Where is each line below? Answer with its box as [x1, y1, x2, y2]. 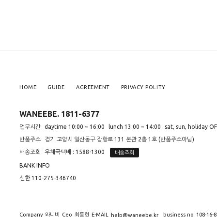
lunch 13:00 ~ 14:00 [108, 124, 161, 130]
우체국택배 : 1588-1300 [45, 149, 106, 155]
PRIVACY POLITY [121, 84, 166, 90]
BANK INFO [19, 162, 50, 169]
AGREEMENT [76, 84, 110, 90]
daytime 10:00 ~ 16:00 [45, 124, 105, 130]
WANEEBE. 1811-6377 [19, 109, 99, 118]
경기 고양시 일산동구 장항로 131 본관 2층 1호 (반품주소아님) [45, 136, 194, 142]
